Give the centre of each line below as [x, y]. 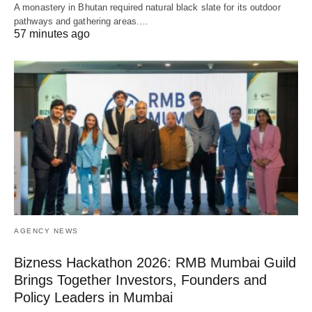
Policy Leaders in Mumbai [93, 298]
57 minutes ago [52, 34]
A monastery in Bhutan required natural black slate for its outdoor [147, 8]
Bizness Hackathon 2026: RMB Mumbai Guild [155, 263]
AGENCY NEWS [46, 231]
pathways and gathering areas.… [81, 22]
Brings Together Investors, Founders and [140, 280]
